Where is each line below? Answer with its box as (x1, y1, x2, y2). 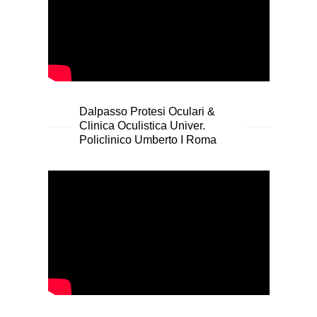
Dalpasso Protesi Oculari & (79, 105, 215, 117)
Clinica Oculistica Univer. (79, 120, 205, 132)
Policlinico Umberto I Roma (79, 134, 217, 146)
